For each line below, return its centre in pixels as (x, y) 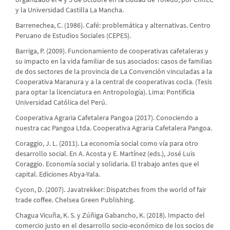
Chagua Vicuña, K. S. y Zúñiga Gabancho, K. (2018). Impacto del (110, 215)
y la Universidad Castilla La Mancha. (70, 10)
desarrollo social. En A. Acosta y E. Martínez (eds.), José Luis (105, 154)
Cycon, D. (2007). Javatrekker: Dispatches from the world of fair (111, 190)
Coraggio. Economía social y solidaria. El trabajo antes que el (107, 164)
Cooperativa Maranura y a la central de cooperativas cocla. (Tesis (114, 82)
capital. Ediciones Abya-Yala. (58, 174)
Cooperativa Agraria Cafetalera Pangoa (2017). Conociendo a (107, 118)
